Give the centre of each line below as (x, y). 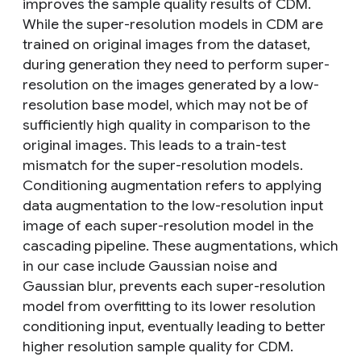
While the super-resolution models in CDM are (173, 24)
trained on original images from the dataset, (166, 44)
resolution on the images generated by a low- (171, 84)
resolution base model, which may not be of (166, 104)
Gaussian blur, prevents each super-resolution (174, 286)
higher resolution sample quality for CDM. (158, 346)
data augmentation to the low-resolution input (173, 205)
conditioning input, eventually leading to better (174, 326)
